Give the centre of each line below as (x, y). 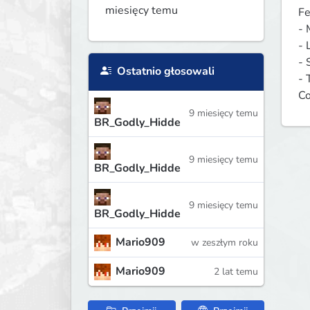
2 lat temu (236, 271)
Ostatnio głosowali (164, 72)
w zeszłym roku (224, 242)
